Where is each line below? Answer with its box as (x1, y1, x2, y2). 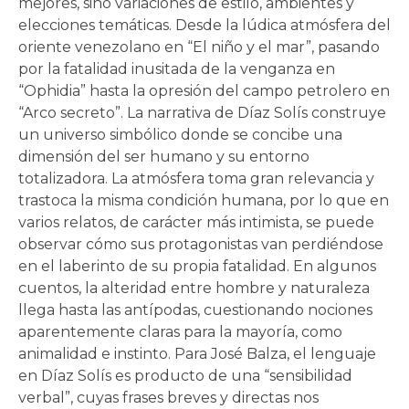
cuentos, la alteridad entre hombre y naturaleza (18, 278, 370, 297)
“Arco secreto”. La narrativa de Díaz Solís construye (18, 103, 386, 121)
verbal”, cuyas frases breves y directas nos (18, 388, 319, 406)
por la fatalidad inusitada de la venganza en (18, 59, 335, 78)
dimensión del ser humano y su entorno (18, 147, 309, 165)
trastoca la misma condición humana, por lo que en (18, 191, 389, 209)
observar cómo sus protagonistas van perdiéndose (18, 235, 383, 253)
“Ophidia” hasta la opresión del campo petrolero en (18, 81, 390, 100)
